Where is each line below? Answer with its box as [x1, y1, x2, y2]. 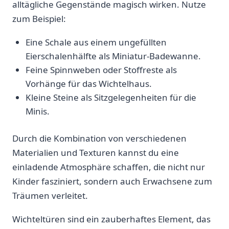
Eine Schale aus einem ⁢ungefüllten [25, 36, 167, 49]
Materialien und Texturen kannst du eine [12, 146, 179, 158]
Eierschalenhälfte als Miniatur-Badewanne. [25, 50, 201, 62]
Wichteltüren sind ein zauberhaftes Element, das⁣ [12, 213, 211, 225]
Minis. [25, 105, 50, 118]
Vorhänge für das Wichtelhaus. [25, 78, 152, 90]
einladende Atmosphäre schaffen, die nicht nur [12, 161, 205, 173]
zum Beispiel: [12, 13, 66, 25]
